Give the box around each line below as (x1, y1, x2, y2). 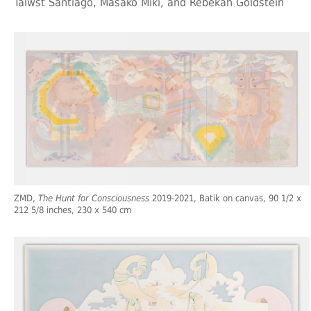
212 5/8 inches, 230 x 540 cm (14, 204, 131, 215)
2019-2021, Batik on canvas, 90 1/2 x (149, 192, 301, 203)
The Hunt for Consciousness (38, 192, 149, 203)
